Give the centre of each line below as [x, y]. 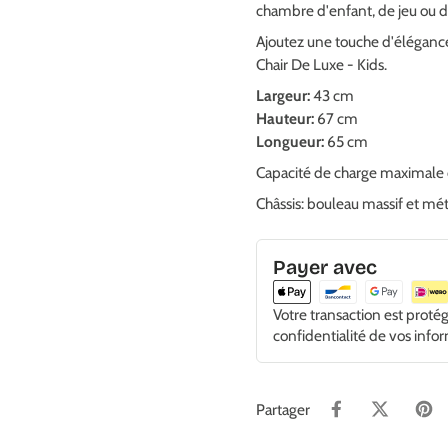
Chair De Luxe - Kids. [321, 65]
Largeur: [283, 96]
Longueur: [290, 142]
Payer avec [325, 268]
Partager [283, 409]
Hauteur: [285, 119]
